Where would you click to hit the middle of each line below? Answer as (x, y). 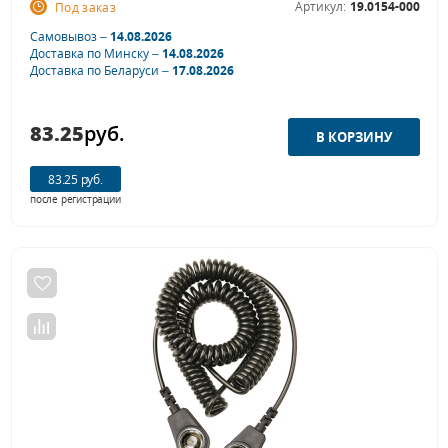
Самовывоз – (70, 37)
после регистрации (75, 199)
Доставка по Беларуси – (101, 71)
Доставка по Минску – (96, 54)
